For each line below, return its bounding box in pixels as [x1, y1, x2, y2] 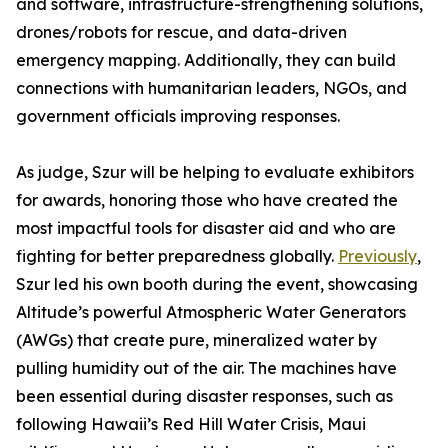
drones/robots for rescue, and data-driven [16, 22, 347, 43]
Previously [338, 246, 417, 267]
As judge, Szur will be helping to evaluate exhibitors [16, 162, 414, 183]
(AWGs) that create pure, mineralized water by [16, 330, 377, 351]
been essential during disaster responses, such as [16, 386, 393, 407]
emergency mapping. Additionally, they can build [16, 50, 396, 71]
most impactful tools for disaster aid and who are [16, 218, 396, 239]
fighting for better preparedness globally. [16, 246, 338, 267]
